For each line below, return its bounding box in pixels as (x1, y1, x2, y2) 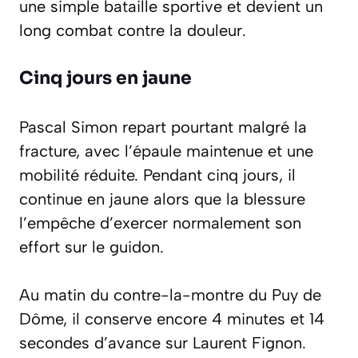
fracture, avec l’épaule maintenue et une (19, 141, 313, 161)
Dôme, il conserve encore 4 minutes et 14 (19, 309, 324, 329)
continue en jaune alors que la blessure (19, 189, 305, 209)
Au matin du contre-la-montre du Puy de (19, 285, 321, 305)
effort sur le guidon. (19, 237, 164, 257)
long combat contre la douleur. (19, 20, 246, 40)
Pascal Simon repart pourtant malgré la (19, 117, 307, 137)
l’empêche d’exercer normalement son (19, 213, 301, 233)
